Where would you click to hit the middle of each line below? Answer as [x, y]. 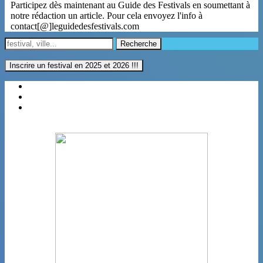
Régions [45, 86]
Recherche [139, 44]
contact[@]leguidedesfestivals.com [75, 26]
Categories [49, 97]
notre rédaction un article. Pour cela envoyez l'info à [107, 16]
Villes [40, 107]
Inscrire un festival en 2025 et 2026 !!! [74, 66]
